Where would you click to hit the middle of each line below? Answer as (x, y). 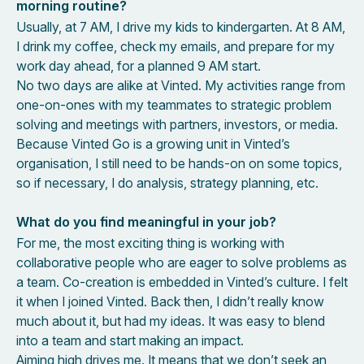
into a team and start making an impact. (132, 340)
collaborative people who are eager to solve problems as (182, 262)
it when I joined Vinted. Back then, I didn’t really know (170, 301)
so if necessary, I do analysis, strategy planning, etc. (169, 182)
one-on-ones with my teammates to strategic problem (174, 104)
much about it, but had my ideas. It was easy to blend (171, 321)
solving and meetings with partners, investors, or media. (177, 124)
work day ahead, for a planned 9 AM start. (139, 65)
